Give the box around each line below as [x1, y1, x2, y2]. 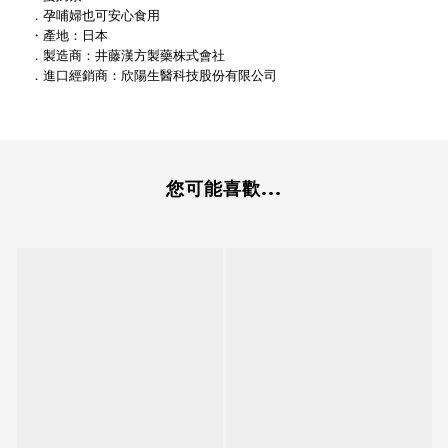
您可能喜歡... [166, 178, 282, 201]
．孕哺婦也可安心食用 [30, 7, 160, 24]
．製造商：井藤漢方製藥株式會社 [30, 45, 225, 65]
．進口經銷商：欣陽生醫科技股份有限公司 [30, 65, 277, 85]
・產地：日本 [30, 27, 108, 44]
